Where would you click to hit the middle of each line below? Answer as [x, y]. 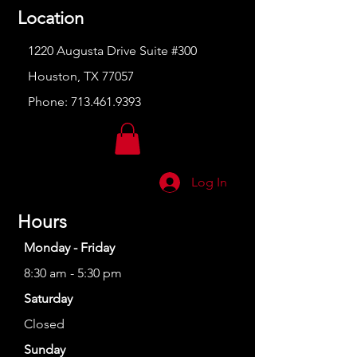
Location [51, 18]
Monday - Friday [69, 248]
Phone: [49, 101]
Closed [44, 324]
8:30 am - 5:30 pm [73, 273]
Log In [210, 182]
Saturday [48, 299]
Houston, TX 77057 [81, 76]
